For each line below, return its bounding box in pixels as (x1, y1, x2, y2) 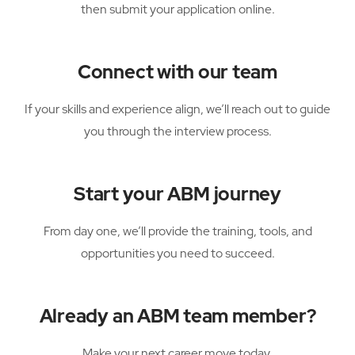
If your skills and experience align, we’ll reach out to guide (25, 101, 330, 118)
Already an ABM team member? (39, 303, 316, 329)
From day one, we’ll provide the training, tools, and (43, 223, 312, 240)
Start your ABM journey (74, 181, 281, 207)
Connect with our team (77, 59, 278, 85)
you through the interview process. (83, 123, 272, 140)
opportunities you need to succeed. (80, 245, 275, 262)
